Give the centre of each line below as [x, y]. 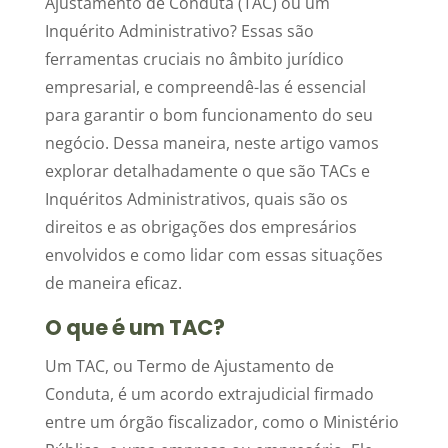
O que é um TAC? [134, 327]
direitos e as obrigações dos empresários [200, 227]
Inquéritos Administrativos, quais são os [196, 199]
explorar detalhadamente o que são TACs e [207, 171]
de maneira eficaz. [113, 283]
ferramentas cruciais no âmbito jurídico [194, 59]
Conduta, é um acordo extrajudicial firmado [209, 394]
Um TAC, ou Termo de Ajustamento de [189, 366]
